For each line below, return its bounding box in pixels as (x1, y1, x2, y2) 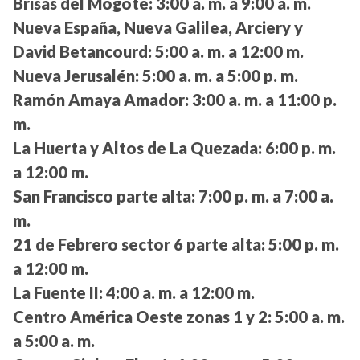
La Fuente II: (13, 283, 103, 303)
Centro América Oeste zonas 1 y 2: (13, 307, 272, 327)
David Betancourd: (13, 42, 152, 62)
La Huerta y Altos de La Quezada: (13, 138, 262, 158)
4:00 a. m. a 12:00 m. (103, 283, 255, 303)
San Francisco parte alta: (13, 186, 195, 207)
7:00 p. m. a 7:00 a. (195, 186, 333, 207)
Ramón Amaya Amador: (13, 90, 189, 110)
